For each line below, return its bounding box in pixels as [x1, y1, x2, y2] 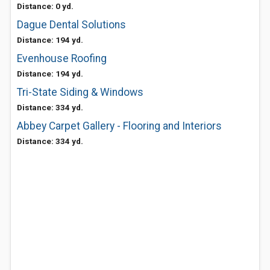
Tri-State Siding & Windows [17, 86, 143, 98]
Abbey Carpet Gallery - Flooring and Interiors [17, 120, 222, 132]
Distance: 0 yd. [17, 1, 74, 11]
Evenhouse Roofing [17, 52, 107, 64]
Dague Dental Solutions [17, 19, 126, 31]
